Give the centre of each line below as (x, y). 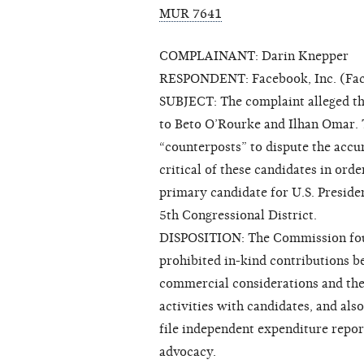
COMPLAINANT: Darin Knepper (254, 56)
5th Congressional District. (238, 216)
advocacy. (188, 352)
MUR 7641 (191, 14)
